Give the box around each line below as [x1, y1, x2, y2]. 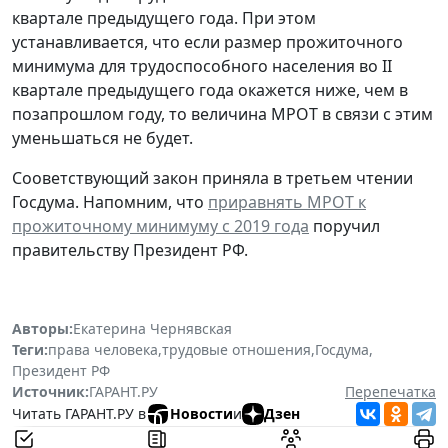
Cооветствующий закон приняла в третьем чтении [12, 166, 413, 189]
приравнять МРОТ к [208, 190, 366, 213]
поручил [309, 214, 380, 237]
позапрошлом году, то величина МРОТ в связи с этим [12, 102, 433, 125]
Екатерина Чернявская [73, 318, 232, 338]
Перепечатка [345, 381, 436, 401]
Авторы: [12, 318, 73, 338]
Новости [170, 404, 233, 424]
